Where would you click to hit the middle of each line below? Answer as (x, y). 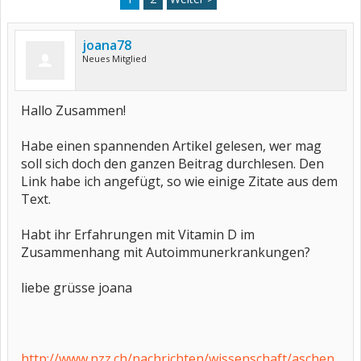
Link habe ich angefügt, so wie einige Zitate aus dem (179, 181)
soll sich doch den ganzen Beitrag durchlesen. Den (172, 164)
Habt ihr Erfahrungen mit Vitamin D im (138, 234)
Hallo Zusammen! (73, 110)
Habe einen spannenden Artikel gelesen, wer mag (171, 146)
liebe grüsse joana (77, 288)
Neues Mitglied (114, 58)
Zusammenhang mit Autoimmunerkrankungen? (166, 252)
